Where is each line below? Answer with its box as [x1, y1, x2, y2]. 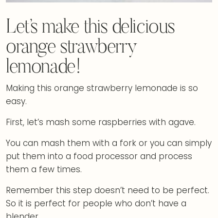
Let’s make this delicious [6, 18, 175, 38]
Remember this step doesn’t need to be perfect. [6, 184, 209, 197]
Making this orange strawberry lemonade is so [6, 82, 198, 94]
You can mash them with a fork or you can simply [6, 137, 212, 149]
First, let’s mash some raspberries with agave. [6, 116, 196, 128]
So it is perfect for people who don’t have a [6, 198, 186, 210]
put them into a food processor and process [6, 150, 192, 163]
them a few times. [6, 163, 82, 176]
